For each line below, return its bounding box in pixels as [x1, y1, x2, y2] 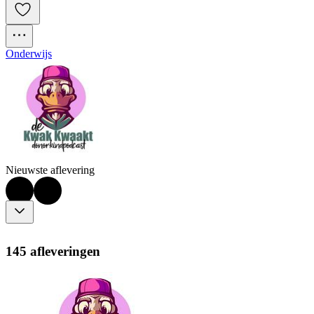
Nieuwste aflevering [6, 164, 95, 177]
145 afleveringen [6, 243, 100, 259]
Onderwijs [6, 48, 52, 60]
